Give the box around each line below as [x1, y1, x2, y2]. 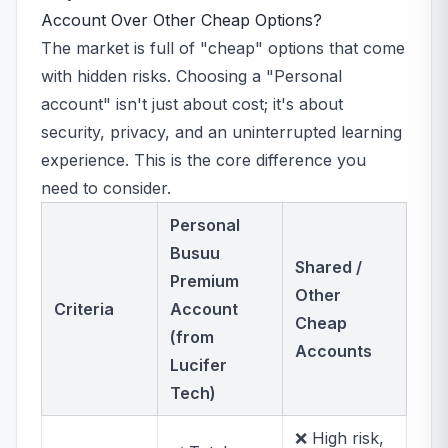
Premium [170, 271, 239, 291]
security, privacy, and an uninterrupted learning [41, 122, 402, 142]
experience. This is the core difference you [41, 150, 366, 170]
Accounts [295, 341, 372, 361]
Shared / [295, 257, 362, 277]
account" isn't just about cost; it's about [41, 94, 343, 114]
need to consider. [41, 178, 171, 198]
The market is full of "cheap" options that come [41, 38, 405, 58]
